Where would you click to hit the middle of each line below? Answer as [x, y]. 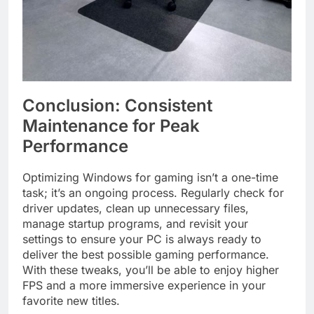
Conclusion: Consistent [117, 105]
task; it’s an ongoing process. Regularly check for [153, 193]
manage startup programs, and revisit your [135, 224]
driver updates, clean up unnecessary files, [136, 209]
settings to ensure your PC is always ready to [142, 239]
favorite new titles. [71, 301]
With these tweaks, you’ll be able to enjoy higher [151, 270]
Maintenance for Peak [111, 125]
